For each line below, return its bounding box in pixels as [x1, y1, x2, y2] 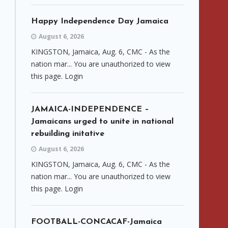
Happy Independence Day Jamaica [31, 17, 168, 25]
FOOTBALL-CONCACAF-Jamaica [31, 218, 162, 226]
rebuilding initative [31, 130, 104, 138]
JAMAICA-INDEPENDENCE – [31, 105, 149, 113]
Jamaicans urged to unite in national [31, 118, 174, 126]
